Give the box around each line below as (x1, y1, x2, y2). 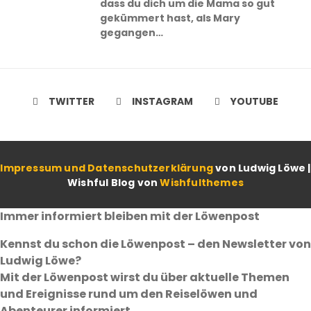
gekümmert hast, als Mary (99, 10, 240, 25)
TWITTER (49, 94, 94, 108)
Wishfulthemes (160, 175, 244, 190)
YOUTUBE (230, 94, 278, 108)
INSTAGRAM (132, 94, 193, 108)
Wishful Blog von (67, 175, 160, 190)
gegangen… (99, 25, 163, 40)
